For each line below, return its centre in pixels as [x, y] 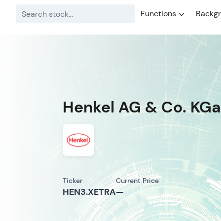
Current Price [137, 181]
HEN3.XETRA [89, 192]
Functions [158, 14]
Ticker [73, 181]
